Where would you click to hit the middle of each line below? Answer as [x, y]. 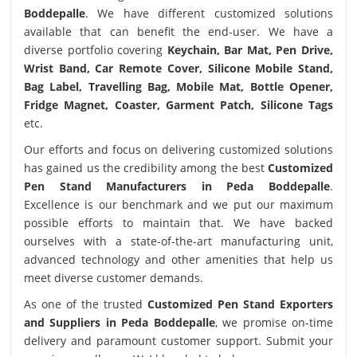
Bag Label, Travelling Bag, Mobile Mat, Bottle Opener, [178, 86]
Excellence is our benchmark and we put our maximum [178, 204]
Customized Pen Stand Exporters [240, 304]
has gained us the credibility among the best [146, 167]
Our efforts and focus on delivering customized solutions [178, 149]
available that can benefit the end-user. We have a [178, 31]
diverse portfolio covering [96, 49]
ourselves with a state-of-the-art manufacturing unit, [178, 241]
